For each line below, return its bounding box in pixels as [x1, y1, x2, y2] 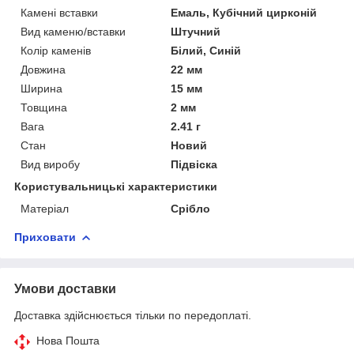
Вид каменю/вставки [21, 24, 126, 38]
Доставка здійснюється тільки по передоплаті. [14, 308, 251, 322]
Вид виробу [21, 157, 80, 171]
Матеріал [21, 201, 69, 215]
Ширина [21, 81, 62, 95]
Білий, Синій [171, 43, 242, 57]
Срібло [171, 201, 211, 215]
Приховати [14, 230, 76, 243]
